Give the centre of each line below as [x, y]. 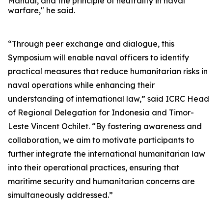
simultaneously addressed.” [60, 195]
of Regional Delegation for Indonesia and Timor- [101, 112]
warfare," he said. [41, 10]
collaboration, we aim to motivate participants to [101, 140]
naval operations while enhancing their [81, 85]
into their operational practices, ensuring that [94, 167]
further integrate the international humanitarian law [107, 154]
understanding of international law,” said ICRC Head [109, 99]
